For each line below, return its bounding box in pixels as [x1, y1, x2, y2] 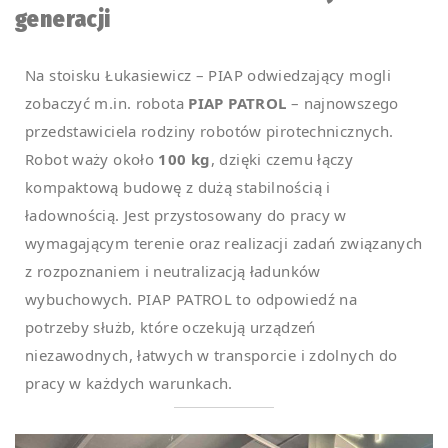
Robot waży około [25, 149, 159, 170]
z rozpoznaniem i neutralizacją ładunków [25, 261, 321, 282]
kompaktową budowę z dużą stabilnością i [25, 177, 331, 198]
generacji [15, 5, 111, 34]
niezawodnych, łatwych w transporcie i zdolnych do [25, 345, 398, 366]
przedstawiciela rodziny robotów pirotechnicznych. [25, 121, 394, 142]
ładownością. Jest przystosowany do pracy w [25, 205, 347, 226]
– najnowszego [286, 93, 399, 114]
